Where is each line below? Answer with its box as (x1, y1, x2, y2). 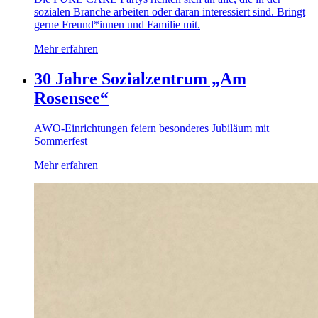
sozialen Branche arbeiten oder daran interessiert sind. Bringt (34, 5, 305, 18)
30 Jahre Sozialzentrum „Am (34, 69, 246, 88)
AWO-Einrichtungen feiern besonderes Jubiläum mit (34, 121, 269, 134)
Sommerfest (34, 134, 87, 147)
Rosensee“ (34, 88, 109, 107)
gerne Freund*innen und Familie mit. (34, 18, 200, 31)
